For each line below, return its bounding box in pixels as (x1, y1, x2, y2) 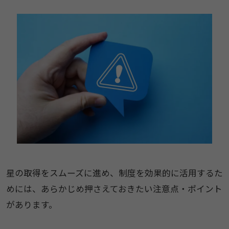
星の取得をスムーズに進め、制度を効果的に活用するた (6, 167, 223, 179)
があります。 (6, 198, 57, 211)
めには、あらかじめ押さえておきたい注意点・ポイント (6, 182, 222, 195)
